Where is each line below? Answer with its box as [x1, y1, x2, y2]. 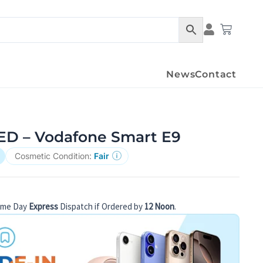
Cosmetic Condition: [15, 150, 95, 161]
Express [29, 201, 59, 213]
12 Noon [144, 201, 175, 213]
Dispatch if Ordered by [58, 201, 145, 213]
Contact [195, 69, 237, 80]
